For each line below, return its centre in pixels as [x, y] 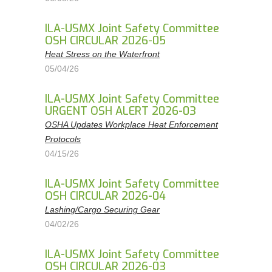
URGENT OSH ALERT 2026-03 [121, 111]
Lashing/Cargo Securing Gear [102, 209]
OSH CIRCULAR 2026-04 [105, 196]
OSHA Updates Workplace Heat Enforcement [131, 124]
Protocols [63, 139]
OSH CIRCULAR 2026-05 [105, 41]
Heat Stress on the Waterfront [102, 54]
